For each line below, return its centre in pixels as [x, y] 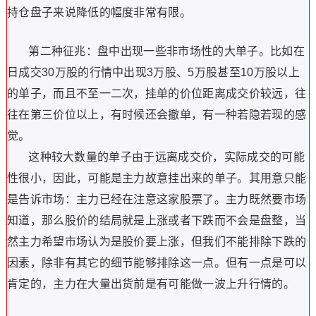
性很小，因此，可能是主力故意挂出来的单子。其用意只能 [157, 178]
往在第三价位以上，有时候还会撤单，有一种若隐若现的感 [157, 115]
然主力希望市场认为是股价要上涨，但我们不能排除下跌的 [157, 242]
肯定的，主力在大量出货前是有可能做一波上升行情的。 [151, 284]
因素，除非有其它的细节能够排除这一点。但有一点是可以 [157, 263]
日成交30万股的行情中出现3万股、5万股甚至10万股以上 [153, 72]
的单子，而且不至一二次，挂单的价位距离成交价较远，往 [157, 93]
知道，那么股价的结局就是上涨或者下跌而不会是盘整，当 [157, 220]
